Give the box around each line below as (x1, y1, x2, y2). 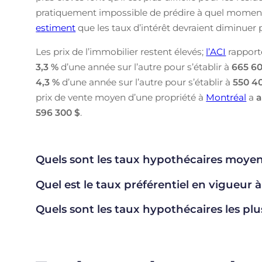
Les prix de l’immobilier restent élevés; (36, 46, 206, 58)
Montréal (206, 92, 247, 104)
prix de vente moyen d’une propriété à (36, 92, 206, 104)
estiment (36, 22, 76, 33)
